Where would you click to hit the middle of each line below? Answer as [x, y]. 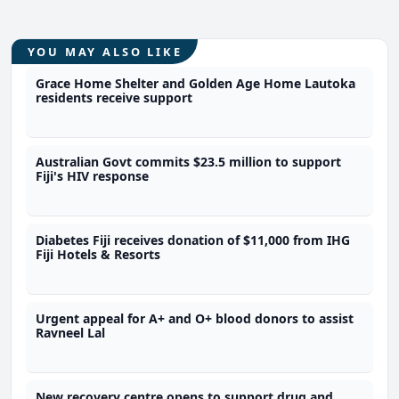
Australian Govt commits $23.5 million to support [189, 161]
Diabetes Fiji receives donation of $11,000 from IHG [193, 240]
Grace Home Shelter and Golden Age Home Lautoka [196, 83]
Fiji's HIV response [93, 175]
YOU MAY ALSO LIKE [105, 51]
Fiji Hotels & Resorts [98, 254]
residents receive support [114, 97]
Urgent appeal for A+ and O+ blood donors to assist [195, 318]
